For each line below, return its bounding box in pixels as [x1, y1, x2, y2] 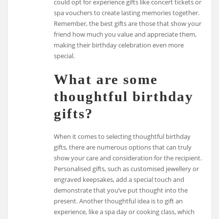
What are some [54, 71, 158, 88]
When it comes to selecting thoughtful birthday [54, 132, 191, 141]
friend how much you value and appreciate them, [54, 29, 197, 39]
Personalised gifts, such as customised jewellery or [54, 164, 199, 174]
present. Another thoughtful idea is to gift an [54, 197, 183, 206]
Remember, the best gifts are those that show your [54, 19, 202, 28]
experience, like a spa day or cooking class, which [54, 207, 195, 217]
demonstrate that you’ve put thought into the [54, 186, 188, 195]
